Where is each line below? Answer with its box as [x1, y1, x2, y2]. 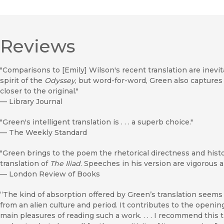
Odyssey [44, 76, 75, 85]
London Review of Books [9, 169, 100, 179]
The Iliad [50, 159, 80, 168]
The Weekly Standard [9, 128, 87, 137]
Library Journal [9, 97, 62, 106]
